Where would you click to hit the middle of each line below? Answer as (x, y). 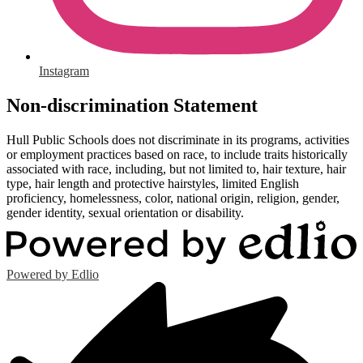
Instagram (64, 70)
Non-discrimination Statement (132, 105)
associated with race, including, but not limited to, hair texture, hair (176, 169)
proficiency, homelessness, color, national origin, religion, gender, (173, 198)
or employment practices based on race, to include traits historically (177, 154)
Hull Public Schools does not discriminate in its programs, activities (178, 139)
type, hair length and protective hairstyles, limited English (153, 183)
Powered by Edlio (53, 275)
